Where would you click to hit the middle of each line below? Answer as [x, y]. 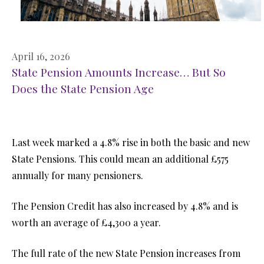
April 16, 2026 [41, 56]
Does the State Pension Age [83, 88]
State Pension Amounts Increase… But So [119, 72]
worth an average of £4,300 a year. [86, 222]
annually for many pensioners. [77, 175]
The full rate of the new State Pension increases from [126, 253]
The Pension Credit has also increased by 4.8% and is [125, 206]
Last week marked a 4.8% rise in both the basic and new [131, 142]
